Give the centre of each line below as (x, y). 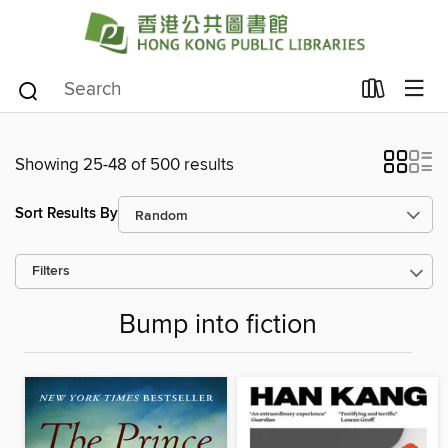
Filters (51, 271)
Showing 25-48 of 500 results (124, 164)
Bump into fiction (218, 325)
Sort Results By (66, 214)
